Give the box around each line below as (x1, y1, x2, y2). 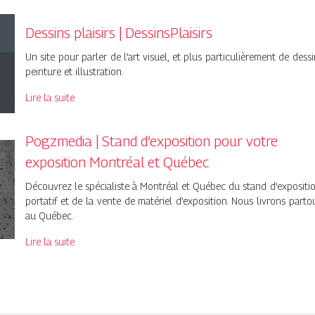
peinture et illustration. (25, 65, 123, 77)
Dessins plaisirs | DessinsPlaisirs (25, 24, 212, 41)
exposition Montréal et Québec (25, 153, 209, 171)
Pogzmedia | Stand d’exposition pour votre (25, 132, 278, 150)
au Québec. (25, 209, 73, 221)
